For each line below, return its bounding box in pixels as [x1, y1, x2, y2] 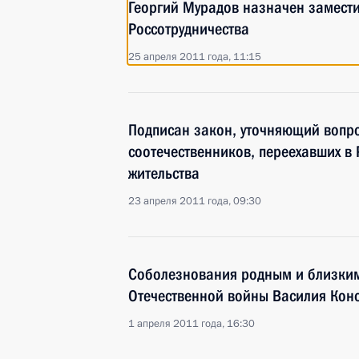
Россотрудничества [128, 19, 249, 38]
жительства [128, 163, 200, 183]
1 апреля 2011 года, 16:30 [128, 317, 255, 331]
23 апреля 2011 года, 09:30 [128, 194, 261, 208]
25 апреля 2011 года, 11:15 [128, 50, 261, 64]
